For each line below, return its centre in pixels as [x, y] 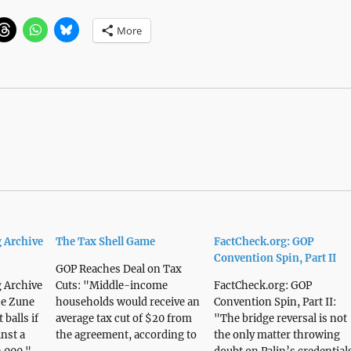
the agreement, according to [126, 335]
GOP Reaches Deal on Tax [118, 269]
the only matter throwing [277, 335]
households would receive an [127, 302]
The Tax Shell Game [105, 242]
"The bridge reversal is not [280, 318]
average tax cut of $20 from [123, 318]
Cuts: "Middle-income [111, 286]
